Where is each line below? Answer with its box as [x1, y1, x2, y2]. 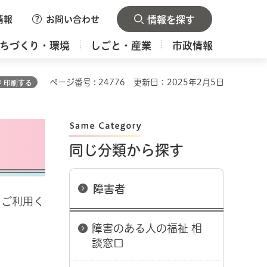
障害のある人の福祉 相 [92, 223, 202, 234]
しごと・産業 [91, 41, 152, 51]
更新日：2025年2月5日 [133, 78, 224, 86]
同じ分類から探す [69, 143, 184, 157]
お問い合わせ [46, 15, 100, 24]
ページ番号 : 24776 [49, 78, 125, 86]
